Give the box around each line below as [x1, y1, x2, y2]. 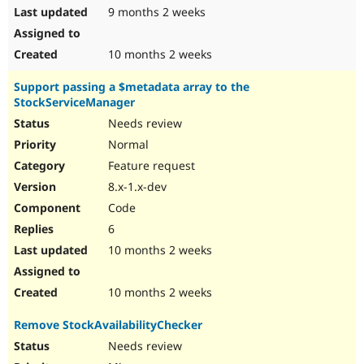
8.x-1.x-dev [105, 179, 167, 195]
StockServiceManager [14, 94, 135, 110]
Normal [105, 136, 149, 153]
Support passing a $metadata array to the [14, 79, 249, 95]
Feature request [105, 158, 195, 174]
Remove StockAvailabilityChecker [14, 317, 202, 333]
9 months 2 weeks [105, 4, 206, 20]
